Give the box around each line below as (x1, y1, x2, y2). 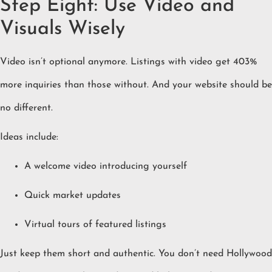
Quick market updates (24, 191, 121, 201)
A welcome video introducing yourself (24, 161, 187, 172)
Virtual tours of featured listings (24, 220, 166, 230)
